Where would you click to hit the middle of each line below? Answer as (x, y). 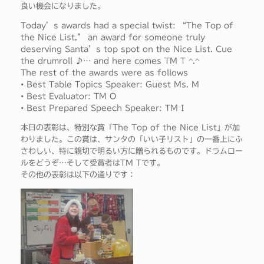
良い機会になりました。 (63, 6)
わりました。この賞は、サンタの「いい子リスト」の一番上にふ (132, 139)
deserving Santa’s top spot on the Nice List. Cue (126, 49)
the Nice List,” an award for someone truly (113, 37)
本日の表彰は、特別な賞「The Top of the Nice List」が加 (130, 127)
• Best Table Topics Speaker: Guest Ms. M (110, 84)
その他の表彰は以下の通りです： (78, 174)
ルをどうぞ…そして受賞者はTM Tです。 (93, 163)
